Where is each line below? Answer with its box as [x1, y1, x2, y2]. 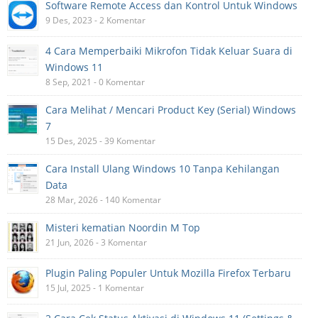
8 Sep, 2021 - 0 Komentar [45, 75, 145, 88]
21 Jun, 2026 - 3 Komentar [45, 236, 147, 248]
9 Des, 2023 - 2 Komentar [45, 13, 146, 26]
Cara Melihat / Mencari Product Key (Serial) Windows [45, 102, 296, 116]
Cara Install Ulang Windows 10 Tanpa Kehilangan [45, 161, 280, 175]
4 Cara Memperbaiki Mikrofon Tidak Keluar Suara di [45, 43, 292, 57]
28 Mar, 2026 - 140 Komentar [45, 193, 161, 206]
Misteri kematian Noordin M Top [45, 220, 200, 234]
